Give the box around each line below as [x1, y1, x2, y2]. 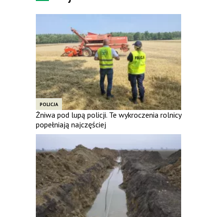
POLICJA [40, 101, 58, 108]
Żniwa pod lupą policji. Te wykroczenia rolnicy [36, 109, 181, 120]
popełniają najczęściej [36, 119, 106, 129]
